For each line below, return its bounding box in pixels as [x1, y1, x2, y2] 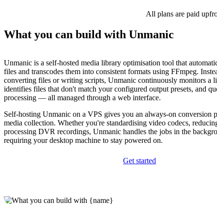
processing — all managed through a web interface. [4, 93, 161, 102]
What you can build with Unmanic [4, 28, 174, 41]
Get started [123, 156, 156, 165]
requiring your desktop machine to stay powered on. [4, 136, 163, 145]
